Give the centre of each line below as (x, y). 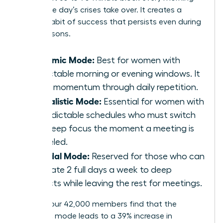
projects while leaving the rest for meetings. (115, 183)
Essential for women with (153, 101)
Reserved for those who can (147, 156)
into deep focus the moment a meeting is (111, 128)
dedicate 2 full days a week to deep (100, 169)
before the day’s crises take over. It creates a (100, 10)
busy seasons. (45, 34)
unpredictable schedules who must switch (112, 115)
